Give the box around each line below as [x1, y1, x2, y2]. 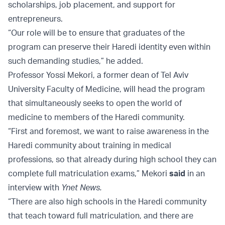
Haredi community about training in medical [8, 140, 171, 151]
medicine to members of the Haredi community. [8, 112, 185, 123]
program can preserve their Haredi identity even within [8, 42, 210, 52]
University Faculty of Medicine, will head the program [8, 84, 205, 94]
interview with [8, 182, 61, 193]
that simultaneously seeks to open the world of [8, 98, 182, 108]
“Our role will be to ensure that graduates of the [8, 28, 185, 38]
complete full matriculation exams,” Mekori [8, 168, 169, 179]
